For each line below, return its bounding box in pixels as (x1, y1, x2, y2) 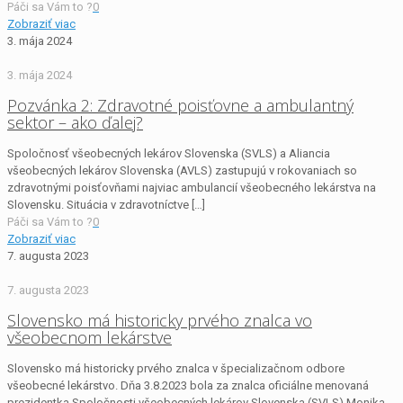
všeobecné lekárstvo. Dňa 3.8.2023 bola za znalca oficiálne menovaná (7, 378, 369, 392)
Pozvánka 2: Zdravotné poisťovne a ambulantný (7, 94, 354, 116)
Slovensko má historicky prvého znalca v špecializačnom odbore (7, 361, 345, 375)
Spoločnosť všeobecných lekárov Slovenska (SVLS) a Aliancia (7, 146, 330, 160)
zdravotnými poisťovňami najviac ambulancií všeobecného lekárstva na (7, 180, 376, 194)
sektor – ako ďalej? (7, 111, 143, 133)
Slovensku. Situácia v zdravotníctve (7, 197, 189, 211)
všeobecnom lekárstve (7, 326, 172, 348)
